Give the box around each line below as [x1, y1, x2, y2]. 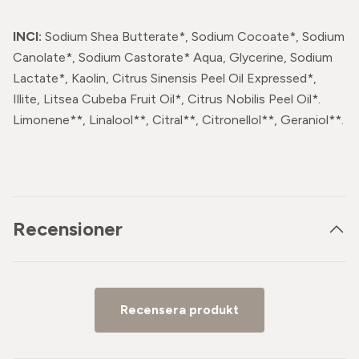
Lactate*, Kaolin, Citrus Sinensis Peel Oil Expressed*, [13, 71, 317, 86]
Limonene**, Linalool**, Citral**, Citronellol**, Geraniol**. [13, 112, 344, 127]
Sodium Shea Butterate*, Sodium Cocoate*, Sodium [45, 29, 345, 44]
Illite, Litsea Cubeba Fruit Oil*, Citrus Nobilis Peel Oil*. [13, 91, 321, 107]
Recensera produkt [120, 302, 239, 317]
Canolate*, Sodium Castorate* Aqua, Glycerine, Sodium [13, 50, 333, 65]
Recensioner [13, 217, 123, 240]
